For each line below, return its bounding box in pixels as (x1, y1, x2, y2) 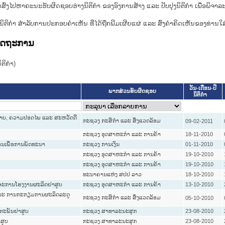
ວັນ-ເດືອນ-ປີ (189, 85, 216, 91)
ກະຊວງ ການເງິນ (82, 141, 120, 148)
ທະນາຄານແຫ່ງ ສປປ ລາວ (82, 171, 142, 178)
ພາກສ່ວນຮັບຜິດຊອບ (108, 88, 156, 94)
